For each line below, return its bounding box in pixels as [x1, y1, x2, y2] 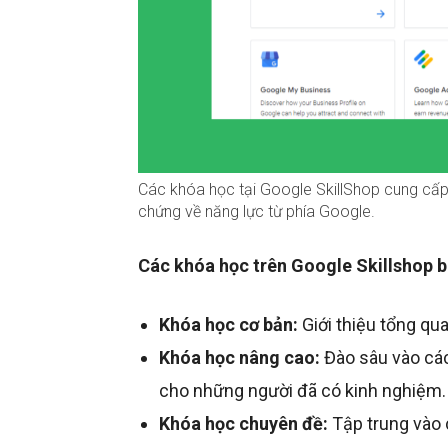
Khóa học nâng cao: [159, 347, 320, 368]
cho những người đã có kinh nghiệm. [159, 380, 446, 401]
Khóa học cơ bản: [159, 314, 298, 335]
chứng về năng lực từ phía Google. [138, 202, 375, 221]
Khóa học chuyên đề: [159, 413, 328, 434]
